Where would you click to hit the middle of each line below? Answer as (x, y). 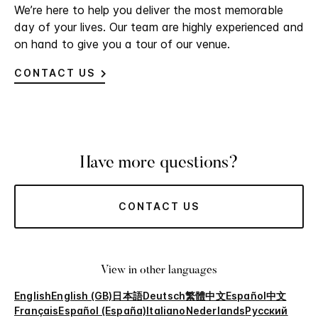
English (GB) (82, 296)
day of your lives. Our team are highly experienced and (159, 27)
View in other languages (159, 271)
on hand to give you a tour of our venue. (122, 44)
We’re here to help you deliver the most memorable (149, 10)
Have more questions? (159, 164)
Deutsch (164, 296)
